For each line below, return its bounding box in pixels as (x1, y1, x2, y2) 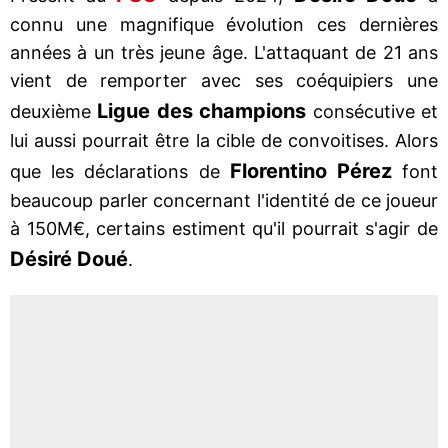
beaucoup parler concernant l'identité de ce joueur (10, 189, 438, 211)
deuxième (10, 100, 98, 122)
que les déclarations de (10, 160, 230, 182)
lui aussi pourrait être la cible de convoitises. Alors (10, 129, 438, 151)
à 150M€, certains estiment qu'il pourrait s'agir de (10, 217, 438, 239)
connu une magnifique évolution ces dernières (10, 13, 438, 35)
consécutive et (306, 100, 439, 122)
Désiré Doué (10, 246, 128, 271)
